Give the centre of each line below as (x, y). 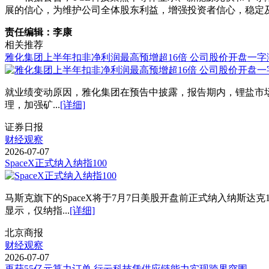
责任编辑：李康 (38, 32)
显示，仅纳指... (37, 210)
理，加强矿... (32, 104)
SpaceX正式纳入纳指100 (56, 163)
